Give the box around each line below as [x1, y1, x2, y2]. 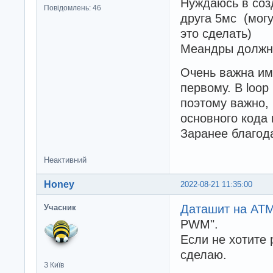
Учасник [44, 202, 76, 212]
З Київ [44, 260, 64, 269]
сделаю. [180, 247, 227, 261]
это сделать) [180, 26, 252, 40]
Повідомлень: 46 [44, 3, 101, 12]
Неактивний [44, 155, 87, 165]
